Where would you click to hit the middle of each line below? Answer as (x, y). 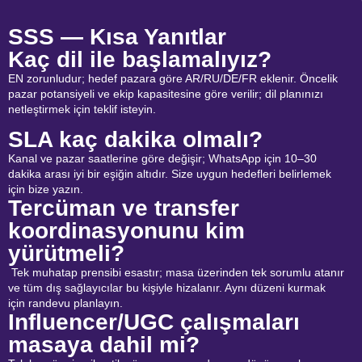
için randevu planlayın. (65, 303)
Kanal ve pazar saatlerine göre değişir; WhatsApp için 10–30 (162, 159)
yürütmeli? (66, 254)
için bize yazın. (46, 189)
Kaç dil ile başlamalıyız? (140, 59)
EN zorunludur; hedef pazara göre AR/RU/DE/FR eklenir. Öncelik (173, 78)
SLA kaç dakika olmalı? (135, 140)
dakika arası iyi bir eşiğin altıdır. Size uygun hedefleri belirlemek (170, 174)
